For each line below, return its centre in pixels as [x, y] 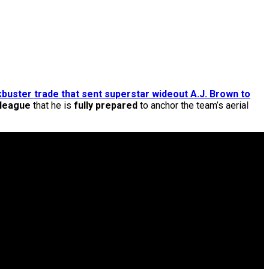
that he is [52, 106]
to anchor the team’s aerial [193, 106]
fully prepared [106, 106]
